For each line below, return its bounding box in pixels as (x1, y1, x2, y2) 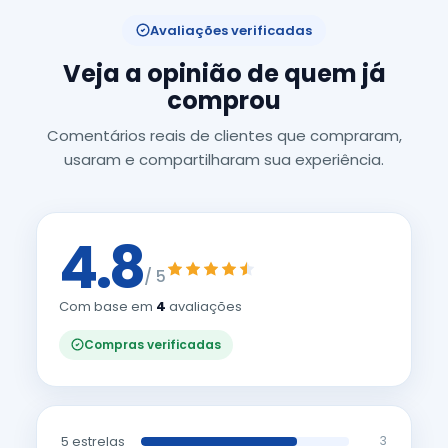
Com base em (59, 296, 156, 316)
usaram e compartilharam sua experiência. (64, 148, 384, 170)
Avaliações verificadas (150, 20, 312, 40)
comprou (167, 83, 281, 117)
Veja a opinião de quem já (62, 56, 386, 90)
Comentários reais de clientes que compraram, (46, 124, 402, 146)
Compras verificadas (84, 335, 221, 353)
